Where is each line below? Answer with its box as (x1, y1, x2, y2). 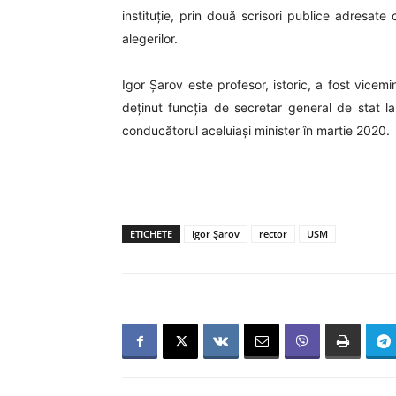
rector (259, 227, 287, 240)
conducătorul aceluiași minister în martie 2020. (122, 123, 390, 138)
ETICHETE (130, 227, 172, 240)
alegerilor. (122, 31, 178, 46)
